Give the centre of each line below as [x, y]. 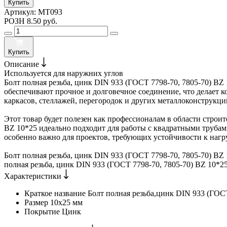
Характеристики [34, 176]
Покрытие [43, 212]
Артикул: [21, 12]
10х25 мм [66, 203]
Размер [37, 203]
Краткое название [56, 194]
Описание [23, 64]
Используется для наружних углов [64, 73]
